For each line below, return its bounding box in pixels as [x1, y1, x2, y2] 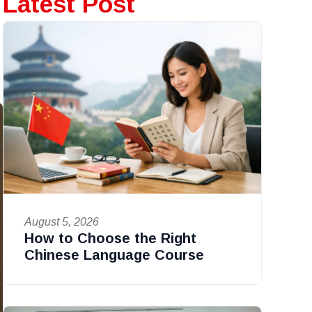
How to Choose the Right [24, 230, 196, 246]
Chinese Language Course [24, 247, 204, 263]
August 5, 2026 [24, 215, 99, 228]
